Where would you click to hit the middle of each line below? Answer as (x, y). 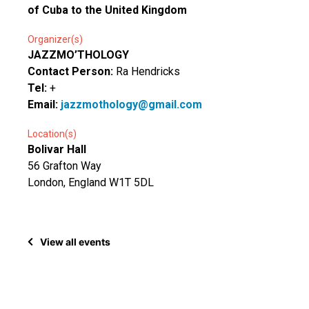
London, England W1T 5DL (91, 182)
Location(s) (52, 133)
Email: (44, 104)
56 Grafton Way (64, 166)
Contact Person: (72, 71)
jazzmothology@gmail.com (131, 104)
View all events (75, 242)
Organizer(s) (55, 39)
